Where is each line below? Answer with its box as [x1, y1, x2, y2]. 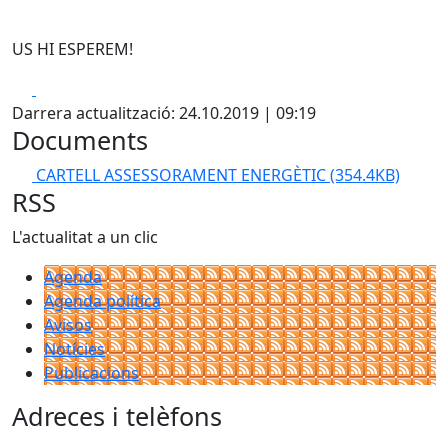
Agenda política [44, 290, 161, 312]
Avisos [44, 314, 92, 336]
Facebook [35, 77, 108, 99]
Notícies [44, 338, 105, 360]
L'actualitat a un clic [12, 226, 158, 248]
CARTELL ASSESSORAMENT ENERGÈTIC [36, 164, 330, 186]
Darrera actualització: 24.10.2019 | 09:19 [12, 102, 316, 124]
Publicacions [44, 362, 139, 384]
